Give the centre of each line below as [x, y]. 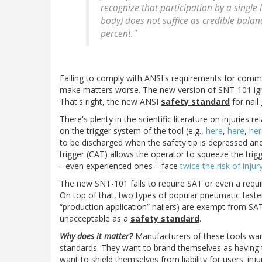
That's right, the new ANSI [110, 102]
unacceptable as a [95, 219]
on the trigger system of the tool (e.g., [133, 131]
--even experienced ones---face [120, 166]
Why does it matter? [96, 236]
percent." [119, 34]
